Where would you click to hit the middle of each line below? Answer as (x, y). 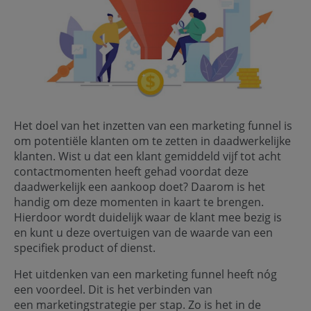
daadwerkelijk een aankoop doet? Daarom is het (140, 186)
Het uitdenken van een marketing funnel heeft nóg (145, 274)
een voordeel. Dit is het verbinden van (113, 289)
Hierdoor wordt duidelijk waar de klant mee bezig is (148, 217)
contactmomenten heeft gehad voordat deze (131, 171)
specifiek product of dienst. (87, 247)
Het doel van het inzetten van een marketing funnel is (153, 125)
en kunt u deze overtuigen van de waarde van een (143, 232)
